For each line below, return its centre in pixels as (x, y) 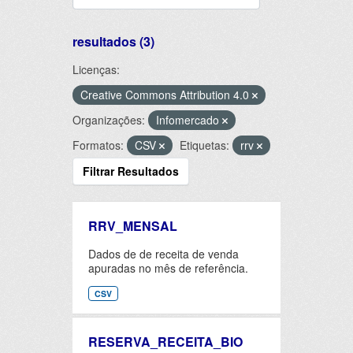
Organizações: (109, 120)
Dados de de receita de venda (163, 253)
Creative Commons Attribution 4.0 (166, 95)
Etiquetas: (204, 145)
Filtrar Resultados (131, 171)
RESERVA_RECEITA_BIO (165, 342)
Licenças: (96, 69)
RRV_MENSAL (133, 225)
